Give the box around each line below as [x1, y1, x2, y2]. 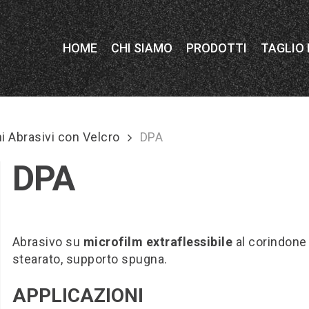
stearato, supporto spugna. [12, 252, 168, 266]
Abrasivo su [12, 235, 83, 249]
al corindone [232, 235, 307, 249]
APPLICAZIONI [12, 284, 143, 307]
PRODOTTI [186, 41, 247, 55]
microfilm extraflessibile [83, 235, 233, 249]
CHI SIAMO [111, 41, 172, 55]
